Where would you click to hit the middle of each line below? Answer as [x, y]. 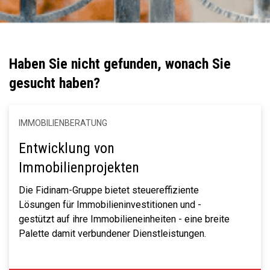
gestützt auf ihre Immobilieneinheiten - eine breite [124, 219]
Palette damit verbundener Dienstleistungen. [112, 234]
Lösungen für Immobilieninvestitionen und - [110, 205]
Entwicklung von [67, 148]
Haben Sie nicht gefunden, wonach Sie [120, 64]
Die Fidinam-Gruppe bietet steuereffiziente [109, 190]
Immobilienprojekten [79, 168]
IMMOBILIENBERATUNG [63, 123]
